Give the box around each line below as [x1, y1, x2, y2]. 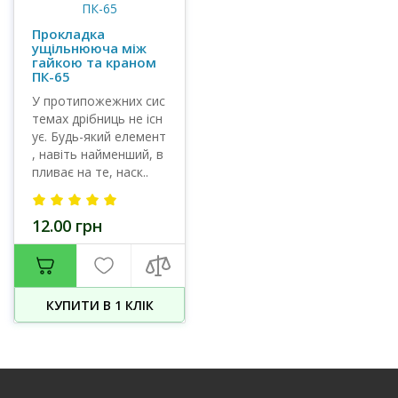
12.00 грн [32, 215, 102, 236]
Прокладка [32, 25, 105, 43]
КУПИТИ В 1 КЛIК [45, 297, 154, 314]
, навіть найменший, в [32, 146, 163, 163]
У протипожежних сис [32, 92, 165, 109]
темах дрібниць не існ [32, 110, 163, 127]
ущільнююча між [32, 39, 147, 57]
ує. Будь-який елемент [32, 128, 166, 145]
